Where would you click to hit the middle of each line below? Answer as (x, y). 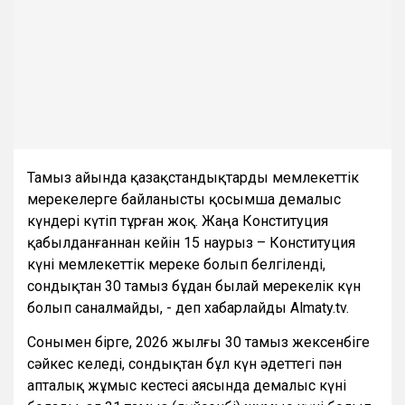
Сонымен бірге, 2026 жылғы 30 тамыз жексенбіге (198, 343)
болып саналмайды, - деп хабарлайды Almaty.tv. (188, 308)
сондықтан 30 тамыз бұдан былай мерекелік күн (194, 287)
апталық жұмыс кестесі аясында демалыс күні (187, 386)
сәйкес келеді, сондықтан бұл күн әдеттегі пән (184, 364)
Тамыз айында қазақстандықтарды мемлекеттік (193, 178)
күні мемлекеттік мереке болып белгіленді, (176, 265)
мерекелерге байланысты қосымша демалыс (184, 200)
